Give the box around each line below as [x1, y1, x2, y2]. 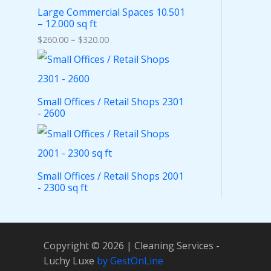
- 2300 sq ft [38, 180, 88, 194]
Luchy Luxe [44, 253, 97, 267]
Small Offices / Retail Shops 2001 [38, 169, 184, 183]
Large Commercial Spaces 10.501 [38, 5, 185, 19]
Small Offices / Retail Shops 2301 [38, 95, 184, 109]
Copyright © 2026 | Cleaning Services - [44, 238, 220, 252]
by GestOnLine [97, 253, 163, 267]
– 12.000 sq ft [38, 17, 97, 31]
